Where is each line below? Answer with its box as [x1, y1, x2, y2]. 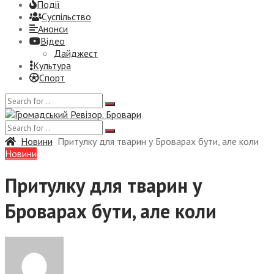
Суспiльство [42, 10, 91, 23]
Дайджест [54, 46, 98, 59]
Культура [33, 59, 71, 72]
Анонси [38, 22, 68, 35]
